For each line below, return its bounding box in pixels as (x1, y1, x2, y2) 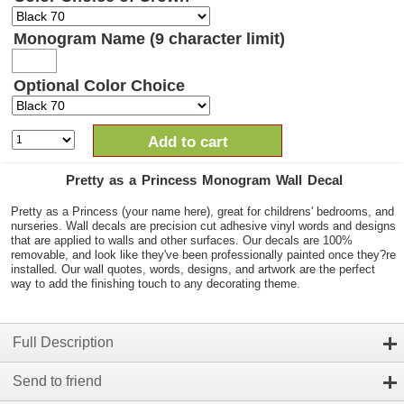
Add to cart (147, 133, 228, 151)
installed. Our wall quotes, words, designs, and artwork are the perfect (11, 262, 375, 277)
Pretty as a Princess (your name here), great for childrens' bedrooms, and (11, 205, 394, 219)
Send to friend (13, 373, 102, 390)
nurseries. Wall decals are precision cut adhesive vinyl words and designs (11, 219, 396, 234)
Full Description (13, 335, 114, 351)
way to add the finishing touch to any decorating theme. (11, 277, 300, 291)
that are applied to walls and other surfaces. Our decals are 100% (11, 234, 353, 248)
